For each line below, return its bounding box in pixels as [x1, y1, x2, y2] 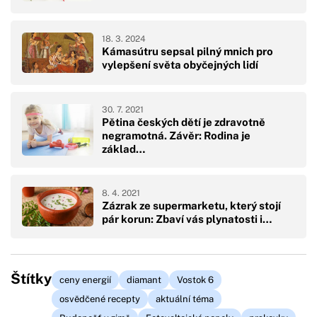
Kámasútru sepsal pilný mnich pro [102, 45, 273, 58]
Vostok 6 [177, 275, 214, 286]
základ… [102, 142, 145, 155]
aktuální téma [156, 294, 214, 305]
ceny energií [59, 275, 111, 286]
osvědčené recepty [59, 294, 140, 305]
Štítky [11, 270, 52, 288]
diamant [127, 275, 161, 286]
